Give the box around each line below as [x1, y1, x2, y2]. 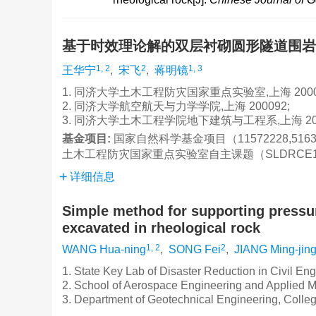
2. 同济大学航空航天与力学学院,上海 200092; [62, 100, 290, 112]
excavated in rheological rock [62, 220, 260, 236]
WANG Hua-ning [62, 243, 146, 255]
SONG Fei [169, 243, 221, 255]
